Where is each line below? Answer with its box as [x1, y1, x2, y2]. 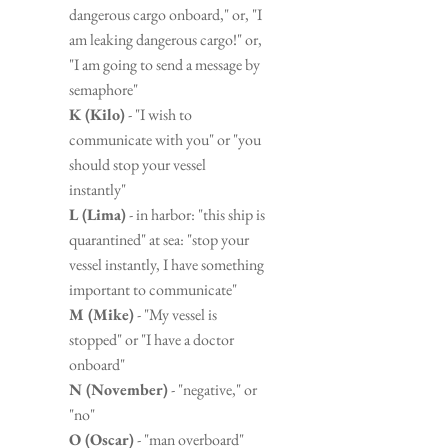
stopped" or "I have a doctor [69, 328, 234, 350]
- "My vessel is [134, 303, 217, 325]
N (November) [69, 378, 168, 400]
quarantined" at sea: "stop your [69, 228, 249, 250]
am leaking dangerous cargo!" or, [69, 28, 262, 50]
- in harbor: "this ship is [126, 203, 265, 225]
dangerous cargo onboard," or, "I [69, 3, 262, 25]
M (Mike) [69, 303, 134, 325]
